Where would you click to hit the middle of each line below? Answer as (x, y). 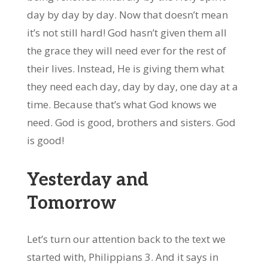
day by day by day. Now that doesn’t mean (127, 15)
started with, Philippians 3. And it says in (122, 257)
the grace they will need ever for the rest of (126, 51)
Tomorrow (71, 203)
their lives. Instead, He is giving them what (125, 68)
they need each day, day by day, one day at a (132, 86)
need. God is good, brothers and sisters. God (131, 122)
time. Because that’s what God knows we (121, 104)
